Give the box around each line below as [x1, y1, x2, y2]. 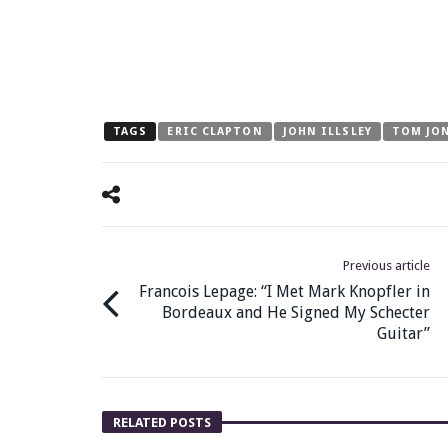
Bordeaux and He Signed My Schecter [162, 303, 430, 323]
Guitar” [377, 324, 430, 344]
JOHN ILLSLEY [282, 125, 372, 139]
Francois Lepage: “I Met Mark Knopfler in [139, 282, 430, 302]
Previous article [343, 258, 430, 274]
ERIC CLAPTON [167, 125, 263, 139]
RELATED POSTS [113, 415, 211, 431]
